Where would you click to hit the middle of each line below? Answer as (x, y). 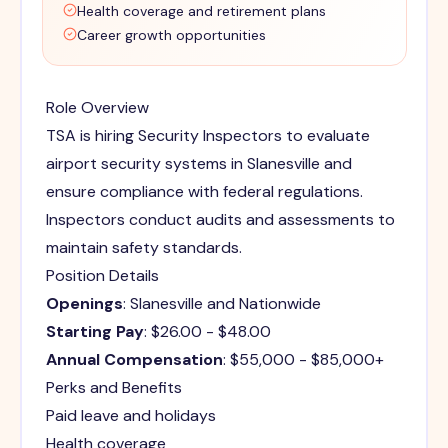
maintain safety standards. (143, 247)
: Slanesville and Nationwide (221, 303)
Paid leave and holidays (130, 415)
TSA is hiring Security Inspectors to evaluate (207, 135)
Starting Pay (94, 331)
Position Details (102, 275)
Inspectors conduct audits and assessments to (220, 219)
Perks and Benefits (113, 387)
